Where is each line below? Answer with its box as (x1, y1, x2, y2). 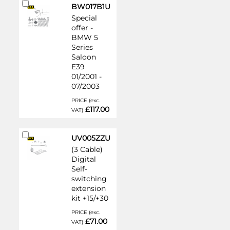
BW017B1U (71, 2, 110, 11)
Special (71, 13, 97, 23)
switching (71, 174, 107, 183)
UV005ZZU (71, 133, 110, 143)
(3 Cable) (71, 145, 103, 154)
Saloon (71, 52, 96, 62)
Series (71, 43, 93, 52)
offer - (71, 23, 93, 32)
